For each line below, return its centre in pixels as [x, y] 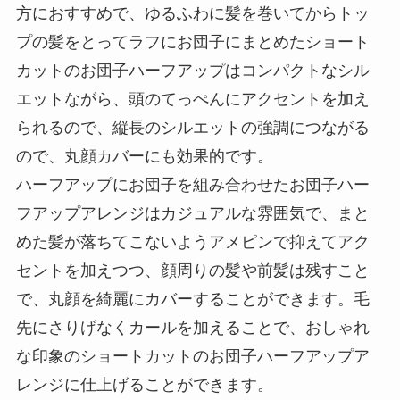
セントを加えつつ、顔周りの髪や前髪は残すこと [192, 270]
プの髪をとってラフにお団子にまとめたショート [192, 42]
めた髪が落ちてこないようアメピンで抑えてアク [192, 242]
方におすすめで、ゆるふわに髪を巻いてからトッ [192, 13]
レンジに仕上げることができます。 [144, 384]
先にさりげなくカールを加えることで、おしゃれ [192, 327]
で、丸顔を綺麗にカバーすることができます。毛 [192, 299]
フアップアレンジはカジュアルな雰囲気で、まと [192, 213]
